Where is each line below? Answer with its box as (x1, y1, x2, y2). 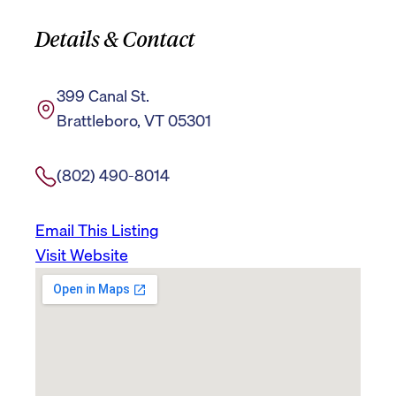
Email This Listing (35, 217, 159, 244)
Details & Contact (35, 27, 195, 53)
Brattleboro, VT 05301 (57, 108, 211, 134)
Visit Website (35, 242, 128, 269)
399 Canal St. (57, 83, 149, 110)
